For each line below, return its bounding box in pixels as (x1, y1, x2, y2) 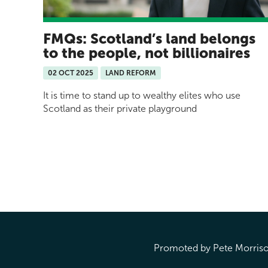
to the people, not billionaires (43, 44, 250, 62)
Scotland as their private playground (43, 102, 197, 114)
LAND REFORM (105, 68, 156, 77)
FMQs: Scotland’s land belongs (43, 29, 255, 47)
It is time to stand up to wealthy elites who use (43, 89, 240, 101)
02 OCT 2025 (48, 68, 93, 77)
